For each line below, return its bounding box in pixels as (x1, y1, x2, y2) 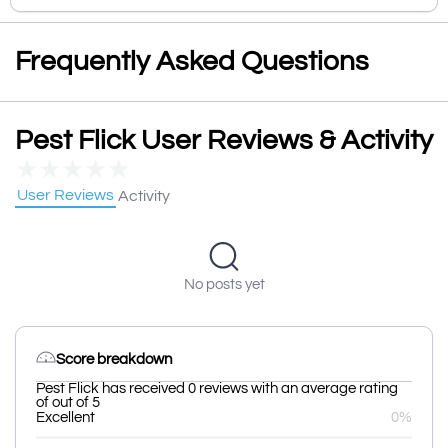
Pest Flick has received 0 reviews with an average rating (36, 381, 398, 397)
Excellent (36, 410, 95, 426)
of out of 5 (36, 395, 100, 411)
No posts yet (183, 277, 265, 293)
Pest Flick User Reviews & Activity (15, 126, 433, 156)
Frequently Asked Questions (15, 47, 369, 77)
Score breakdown (56, 351, 172, 367)
